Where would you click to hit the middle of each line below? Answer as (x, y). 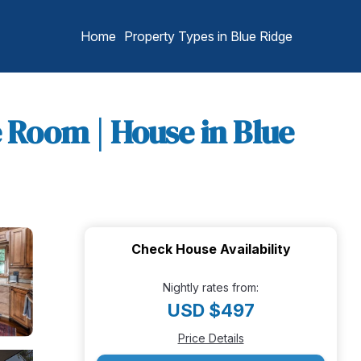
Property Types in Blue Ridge (208, 36)
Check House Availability (211, 249)
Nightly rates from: (211, 287)
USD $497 (211, 310)
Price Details (211, 338)
